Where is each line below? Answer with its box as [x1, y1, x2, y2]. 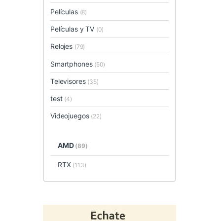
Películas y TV [50, 25, 96, 34]
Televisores [50, 76, 88, 85]
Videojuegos [50, 111, 91, 120]
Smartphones [50, 59, 95, 68]
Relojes [50, 42, 74, 51]
